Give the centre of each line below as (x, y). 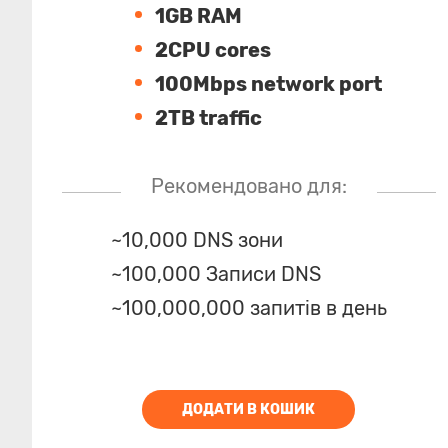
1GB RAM (199, 16)
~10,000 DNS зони (196, 240)
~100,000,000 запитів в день (248, 308)
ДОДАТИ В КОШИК (249, 409)
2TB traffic (209, 118)
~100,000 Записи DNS (215, 274)
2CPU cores (213, 50)
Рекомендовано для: (248, 186)
